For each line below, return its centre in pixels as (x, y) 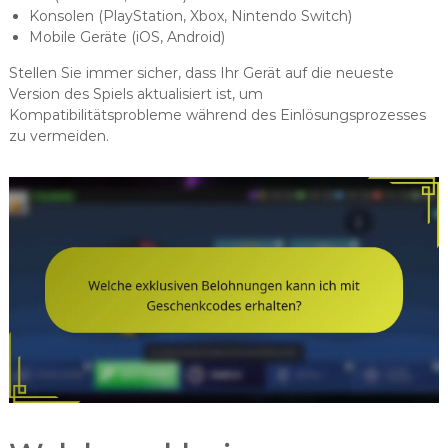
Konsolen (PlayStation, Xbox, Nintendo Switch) (190, 16)
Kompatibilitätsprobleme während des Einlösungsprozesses (217, 115)
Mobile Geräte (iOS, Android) (126, 37)
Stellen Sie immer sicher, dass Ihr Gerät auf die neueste (201, 73)
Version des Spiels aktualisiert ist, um (135, 94)
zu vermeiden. (58, 136)
